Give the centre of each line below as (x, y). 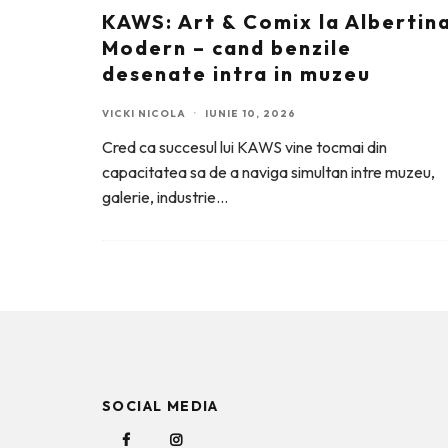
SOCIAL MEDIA (160, 406)
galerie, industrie (159, 197)
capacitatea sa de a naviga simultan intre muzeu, (268, 172)
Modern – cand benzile (227, 47)
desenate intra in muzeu (236, 73)
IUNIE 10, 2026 (250, 113)
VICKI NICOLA (144, 113)
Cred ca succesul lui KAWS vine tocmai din (244, 147)
